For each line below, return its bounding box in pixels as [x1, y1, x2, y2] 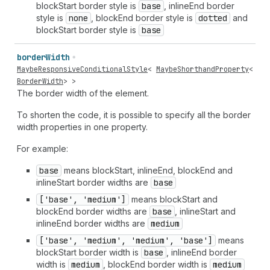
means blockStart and [129, 194, 218, 204]
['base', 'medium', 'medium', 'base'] [39, 235, 213, 246]
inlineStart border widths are [36, 177, 151, 187]
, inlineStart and [175, 206, 236, 216]
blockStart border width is [36, 247, 141, 257]
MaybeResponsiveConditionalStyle [17, 64, 148, 74]
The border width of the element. [17, 88, 149, 98]
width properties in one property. [17, 122, 148, 132]
